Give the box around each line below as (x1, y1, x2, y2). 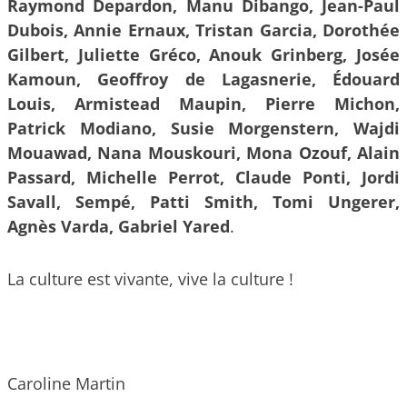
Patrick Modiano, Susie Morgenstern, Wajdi (7, 117, 400, 140)
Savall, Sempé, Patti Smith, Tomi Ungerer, (7, 191, 400, 213)
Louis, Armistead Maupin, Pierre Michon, (7, 93, 400, 115)
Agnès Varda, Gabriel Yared (7, 215, 230, 238)
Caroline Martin (7, 372, 125, 395)
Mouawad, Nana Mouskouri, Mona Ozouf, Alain (7, 142, 400, 164)
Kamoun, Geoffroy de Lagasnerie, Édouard (7, 68, 400, 91)
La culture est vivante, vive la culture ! (7, 267, 293, 290)
